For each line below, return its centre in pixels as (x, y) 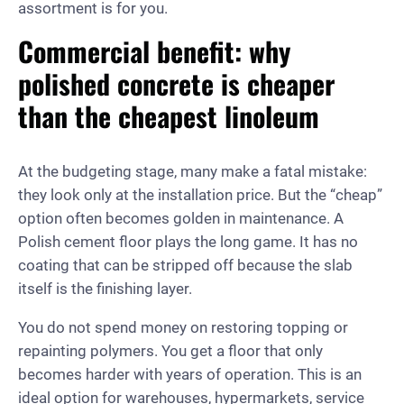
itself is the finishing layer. (105, 288)
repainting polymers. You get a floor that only (170, 350)
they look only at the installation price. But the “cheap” (200, 194)
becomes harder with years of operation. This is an (190, 374)
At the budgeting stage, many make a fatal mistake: (193, 171)
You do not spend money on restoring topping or (183, 327)
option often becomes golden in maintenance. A (181, 218)
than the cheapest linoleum (169, 115)
